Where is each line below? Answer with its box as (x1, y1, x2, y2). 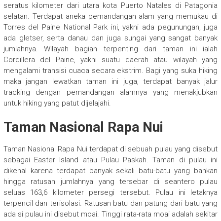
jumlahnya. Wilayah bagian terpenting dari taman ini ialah (3, 44, 218, 54)
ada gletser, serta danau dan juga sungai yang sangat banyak (3, 34, 218, 43)
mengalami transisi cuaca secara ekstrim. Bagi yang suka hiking (3, 66, 218, 75)
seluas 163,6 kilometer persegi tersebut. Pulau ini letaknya (3, 188, 218, 197)
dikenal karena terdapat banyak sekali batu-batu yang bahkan (3, 166, 218, 176)
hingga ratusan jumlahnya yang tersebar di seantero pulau (3, 177, 218, 186)
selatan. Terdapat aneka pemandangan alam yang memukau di (3, 12, 218, 21)
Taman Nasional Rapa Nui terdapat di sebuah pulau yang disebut (3, 145, 218, 154)
